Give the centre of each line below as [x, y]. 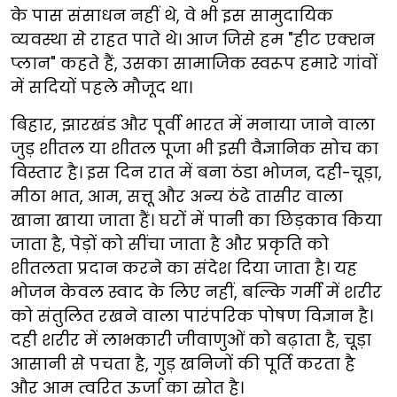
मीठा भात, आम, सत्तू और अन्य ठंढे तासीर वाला [177, 196]
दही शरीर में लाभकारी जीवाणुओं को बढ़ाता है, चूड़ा [191, 340]
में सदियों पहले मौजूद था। [101, 87]
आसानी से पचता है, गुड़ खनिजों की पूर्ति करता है [183, 364]
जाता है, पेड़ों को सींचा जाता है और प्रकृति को [170, 244]
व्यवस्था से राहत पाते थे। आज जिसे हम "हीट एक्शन [193, 39]
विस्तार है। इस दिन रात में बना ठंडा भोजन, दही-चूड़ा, [196, 172]
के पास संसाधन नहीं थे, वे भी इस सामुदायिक [172, 16]
